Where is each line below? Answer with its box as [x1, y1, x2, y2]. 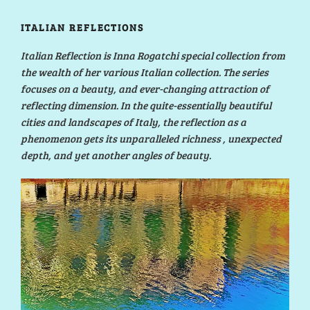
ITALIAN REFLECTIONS [21, 21, 145, 35]
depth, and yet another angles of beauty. [21, 147, 211, 162]
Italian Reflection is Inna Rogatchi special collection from [21, 48, 285, 62]
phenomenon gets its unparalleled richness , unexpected [21, 131, 282, 145]
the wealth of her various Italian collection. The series [21, 64, 268, 79]
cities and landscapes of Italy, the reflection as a [21, 114, 246, 129]
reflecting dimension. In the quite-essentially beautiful [21, 98, 271, 112]
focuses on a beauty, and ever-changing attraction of [21, 81, 269, 95]
